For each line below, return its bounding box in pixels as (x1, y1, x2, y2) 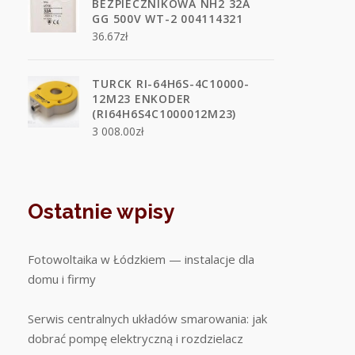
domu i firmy (28, 271, 97, 287)
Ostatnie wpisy (28, 200, 175, 223)
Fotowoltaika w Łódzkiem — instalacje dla (28, 251, 255, 267)
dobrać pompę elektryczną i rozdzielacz (28, 330, 244, 346)
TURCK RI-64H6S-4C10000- (92, 76, 250, 91)
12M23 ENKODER (92, 91, 192, 106)
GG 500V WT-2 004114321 (92, 11, 243, 26)
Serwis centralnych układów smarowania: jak (28, 311, 268, 326)
